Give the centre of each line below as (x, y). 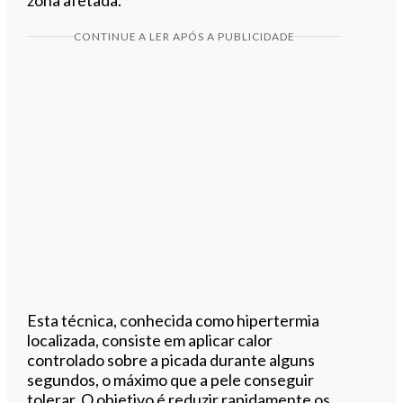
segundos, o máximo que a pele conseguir (171, 379)
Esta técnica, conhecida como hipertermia (174, 320)
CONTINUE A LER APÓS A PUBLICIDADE (184, 36)
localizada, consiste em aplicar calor (150, 340)
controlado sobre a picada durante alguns (171, 359)
